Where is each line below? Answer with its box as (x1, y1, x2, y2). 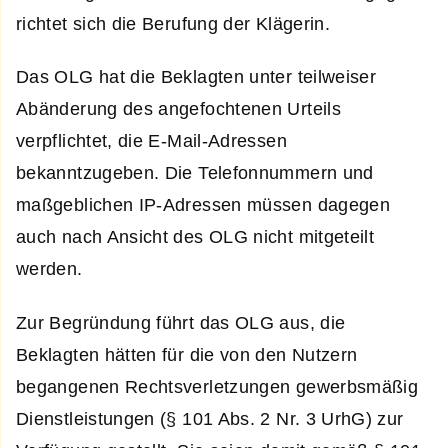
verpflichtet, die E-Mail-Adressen (16, 131, 287, 152)
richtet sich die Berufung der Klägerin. (16, 13, 331, 34)
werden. (16, 259, 83, 280)
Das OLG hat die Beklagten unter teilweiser (16, 67, 377, 88)
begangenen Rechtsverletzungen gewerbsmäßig (16, 376, 419, 397)
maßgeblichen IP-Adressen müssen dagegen (16, 195, 391, 216)
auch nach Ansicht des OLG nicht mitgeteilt (16, 227, 375, 248)
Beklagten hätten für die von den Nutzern (16, 344, 358, 365)
